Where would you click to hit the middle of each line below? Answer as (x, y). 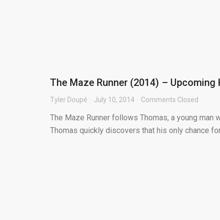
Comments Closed (170, 100)
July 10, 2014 (114, 100)
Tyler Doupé (69, 100)
